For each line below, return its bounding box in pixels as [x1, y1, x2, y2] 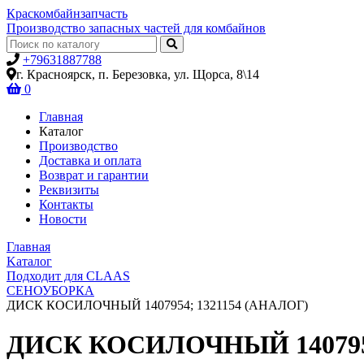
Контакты [39, 197, 93, 211]
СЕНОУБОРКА [6, 284, 94, 297]
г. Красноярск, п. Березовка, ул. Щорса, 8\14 [16, 67, 259, 81]
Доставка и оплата [39, 154, 141, 167]
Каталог [39, 124, 84, 138]
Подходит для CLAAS [6, 269, 130, 283]
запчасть [80, 6, 128, 20]
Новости [39, 212, 87, 226]
